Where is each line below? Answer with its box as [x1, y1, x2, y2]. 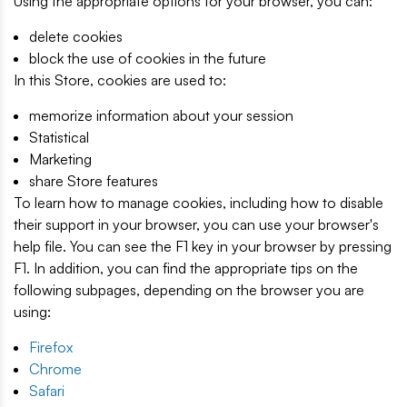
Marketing [29, 149, 92, 168]
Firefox [29, 337, 73, 356]
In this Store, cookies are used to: [14, 70, 226, 89]
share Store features [29, 171, 158, 190]
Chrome [29, 359, 82, 378]
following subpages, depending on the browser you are [14, 280, 364, 299]
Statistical [29, 127, 89, 146]
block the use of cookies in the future [29, 48, 266, 67]
